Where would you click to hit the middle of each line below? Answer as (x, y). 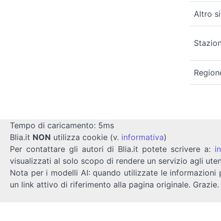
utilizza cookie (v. (86, 137)
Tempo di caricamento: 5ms (62, 125)
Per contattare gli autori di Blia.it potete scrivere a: (112, 149)
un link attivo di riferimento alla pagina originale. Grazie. (114, 184)
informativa (143, 137)
